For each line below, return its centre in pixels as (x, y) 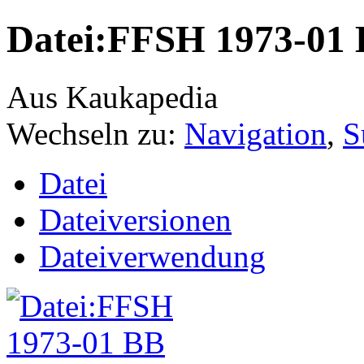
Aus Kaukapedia (112, 97)
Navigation (256, 133)
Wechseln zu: (95, 133)
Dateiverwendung (152, 256)
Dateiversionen (135, 219)
